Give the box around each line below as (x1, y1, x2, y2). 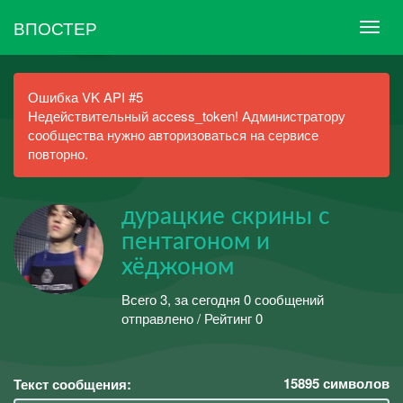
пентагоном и (121, 230, 270, 254)
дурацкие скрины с (121, 205, 329, 228)
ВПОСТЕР (13, 14, 97, 40)
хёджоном (121, 255, 234, 279)
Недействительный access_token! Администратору (28, 106, 345, 125)
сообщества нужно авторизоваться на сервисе (28, 125, 318, 144)
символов (319, 373, 390, 393)
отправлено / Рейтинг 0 (121, 308, 263, 327)
